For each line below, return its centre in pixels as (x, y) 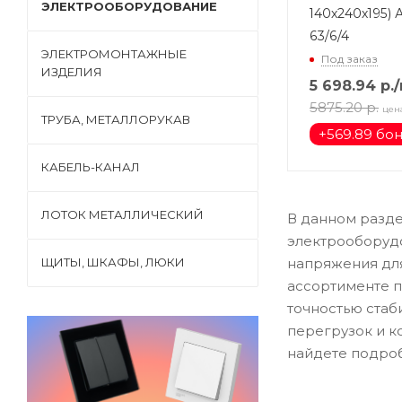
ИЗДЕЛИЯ (72, 72)
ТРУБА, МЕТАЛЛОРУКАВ (116, 119)
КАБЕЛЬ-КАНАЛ (91, 167)
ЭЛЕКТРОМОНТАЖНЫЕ (114, 54)
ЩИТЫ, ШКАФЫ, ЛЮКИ (113, 262)
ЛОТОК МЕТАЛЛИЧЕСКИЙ (122, 214)
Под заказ (350, 59)
